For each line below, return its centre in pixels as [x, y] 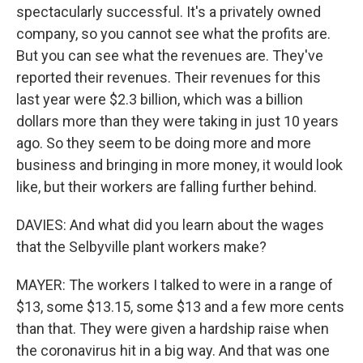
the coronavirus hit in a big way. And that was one [173, 351]
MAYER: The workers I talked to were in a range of [175, 285]
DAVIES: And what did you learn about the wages [170, 225]
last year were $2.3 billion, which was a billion [160, 100]
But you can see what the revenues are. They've [170, 56]
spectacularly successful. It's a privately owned [169, 12]
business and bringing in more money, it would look [179, 165]
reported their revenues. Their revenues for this [169, 78]
